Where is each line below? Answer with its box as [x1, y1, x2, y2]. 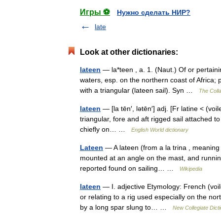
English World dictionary [131, 127, 188, 133]
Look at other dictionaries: [80, 48, 178, 56]
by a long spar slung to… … [80, 203, 173, 211]
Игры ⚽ [80, 8, 110, 16]
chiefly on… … [80, 125, 131, 133]
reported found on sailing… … [80, 164, 180, 172]
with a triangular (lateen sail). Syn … [80, 86, 199, 94]
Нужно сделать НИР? [117, 8, 190, 16]
